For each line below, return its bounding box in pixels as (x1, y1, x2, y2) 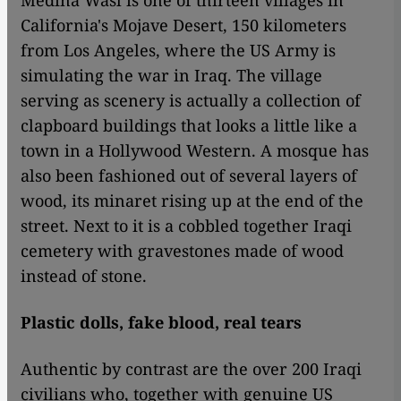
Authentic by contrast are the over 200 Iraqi (21, 358, 362, 380)
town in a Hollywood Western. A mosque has (21, 140, 369, 162)
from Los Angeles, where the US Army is (21, 39, 336, 62)
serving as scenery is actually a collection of (21, 90, 361, 112)
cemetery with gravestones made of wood (21, 240, 344, 262)
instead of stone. (21, 265, 147, 287)
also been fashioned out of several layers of (21, 165, 357, 187)
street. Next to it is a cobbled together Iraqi (21, 215, 352, 237)
